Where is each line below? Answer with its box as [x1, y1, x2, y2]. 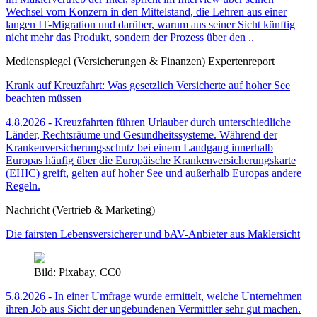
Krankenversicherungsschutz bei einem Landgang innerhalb [6, 142, 273, 154]
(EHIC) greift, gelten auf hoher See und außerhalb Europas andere [6, 167, 301, 180]
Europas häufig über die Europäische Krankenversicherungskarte [6, 154, 296, 167]
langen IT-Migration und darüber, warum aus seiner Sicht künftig [6, 18, 295, 31]
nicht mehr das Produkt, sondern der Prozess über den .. [6, 31, 254, 44]
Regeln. [6, 180, 40, 192]
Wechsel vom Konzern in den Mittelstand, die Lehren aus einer [6, 6, 287, 18]
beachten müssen [6, 92, 81, 105]
